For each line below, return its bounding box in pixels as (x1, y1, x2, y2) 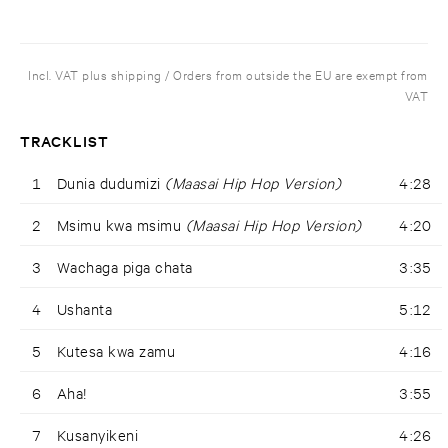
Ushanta (57, 299, 113, 319)
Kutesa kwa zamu (57, 341, 176, 361)
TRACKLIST (20, 130, 110, 152)
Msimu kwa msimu (57, 215, 186, 235)
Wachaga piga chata (57, 257, 193, 277)
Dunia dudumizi (57, 173, 166, 193)
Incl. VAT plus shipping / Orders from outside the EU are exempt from (28, 65, 428, 84)
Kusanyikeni (57, 425, 139, 445)
